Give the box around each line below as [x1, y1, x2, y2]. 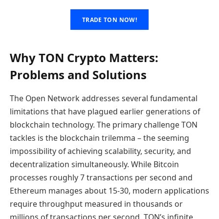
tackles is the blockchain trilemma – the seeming [10, 132, 189, 143]
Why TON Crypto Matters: [10, 49, 158, 66]
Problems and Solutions [10, 66, 147, 83]
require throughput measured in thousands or [10, 198, 183, 209]
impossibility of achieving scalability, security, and [10, 145, 191, 156]
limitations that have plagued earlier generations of [10, 106, 200, 117]
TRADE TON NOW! [82, 15, 137, 24]
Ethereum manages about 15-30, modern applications [10, 185, 209, 196]
